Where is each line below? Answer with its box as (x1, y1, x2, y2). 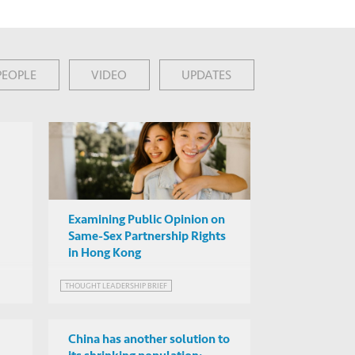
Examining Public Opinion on (68, 212, 225, 228)
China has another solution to (68, 330, 230, 347)
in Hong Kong (68, 245, 141, 261)
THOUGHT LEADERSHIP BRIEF (65, 280, 167, 292)
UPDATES (181, 64, 232, 85)
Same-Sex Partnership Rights (68, 228, 226, 245)
